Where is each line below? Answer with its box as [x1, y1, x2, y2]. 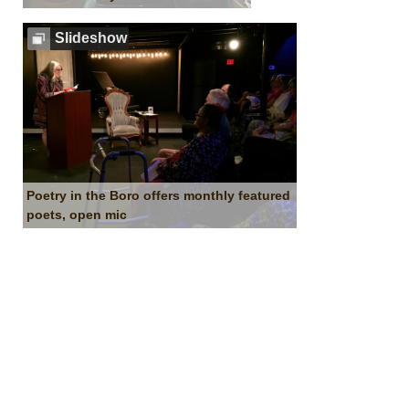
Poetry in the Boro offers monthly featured [26, 188, 291, 204]
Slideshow [55, 29, 128, 46]
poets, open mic [26, 207, 128, 223]
